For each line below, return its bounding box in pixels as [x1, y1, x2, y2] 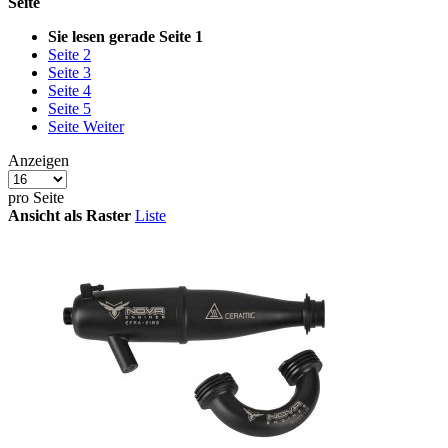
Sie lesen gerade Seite [48, 27, 191, 45]
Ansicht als [8, 206, 82, 224]
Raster [86, 206, 131, 224]
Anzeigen [8, 151, 69, 169]
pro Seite [8, 188, 64, 206]
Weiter [83, 117, 124, 135]
